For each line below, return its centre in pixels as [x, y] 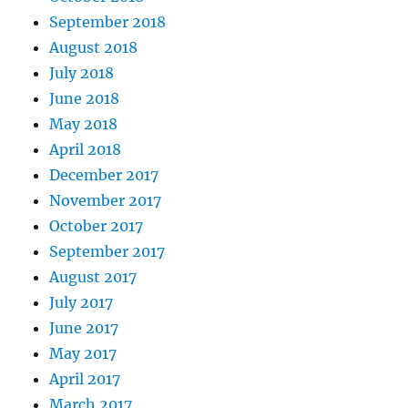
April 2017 [85, 379]
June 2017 [84, 328]
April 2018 [86, 150]
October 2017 [97, 226]
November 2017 [106, 201]
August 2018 [94, 48]
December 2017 [104, 175]
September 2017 [107, 252]
